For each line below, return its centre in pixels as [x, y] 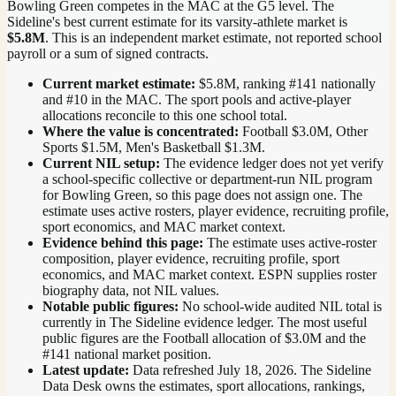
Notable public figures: [110, 306]
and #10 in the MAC [100, 99]
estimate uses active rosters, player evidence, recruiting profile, [216, 210]
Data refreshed [173, 369]
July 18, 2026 [255, 369]
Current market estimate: [119, 83]
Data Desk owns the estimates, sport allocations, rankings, [204, 385]
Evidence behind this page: [123, 242]
